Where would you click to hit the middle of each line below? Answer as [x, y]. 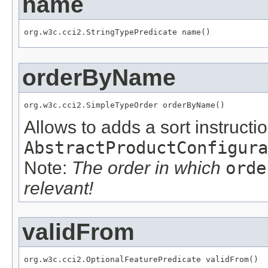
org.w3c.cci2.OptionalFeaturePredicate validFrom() [141, 259]
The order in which [149, 167]
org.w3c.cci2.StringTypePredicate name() [117, 32]
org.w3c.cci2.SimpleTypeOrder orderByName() [124, 105]
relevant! [59, 188]
